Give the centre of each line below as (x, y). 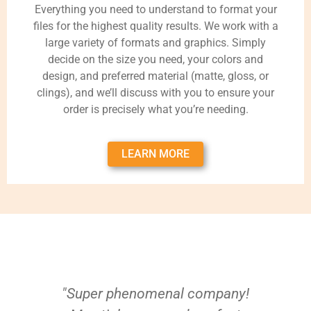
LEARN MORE (155, 153)
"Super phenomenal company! (155, 293)
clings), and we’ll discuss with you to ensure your (155, 92)
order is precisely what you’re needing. (155, 109)
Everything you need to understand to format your (155, 9)
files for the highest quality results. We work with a (155, 26)
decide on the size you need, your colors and (155, 59)
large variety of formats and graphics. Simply (155, 42)
